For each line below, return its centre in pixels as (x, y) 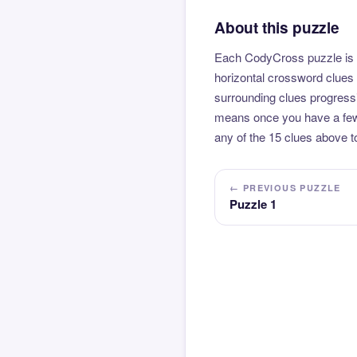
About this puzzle (277, 27)
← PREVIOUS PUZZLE (285, 188)
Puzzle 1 (253, 204)
